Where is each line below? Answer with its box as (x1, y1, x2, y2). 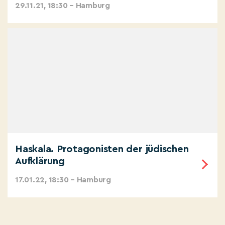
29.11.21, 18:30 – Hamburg (15, 2, 110, 10)
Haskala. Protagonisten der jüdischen (15, 144, 189, 155)
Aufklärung (15, 156, 65, 167)
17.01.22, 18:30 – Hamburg (15, 176, 111, 184)
